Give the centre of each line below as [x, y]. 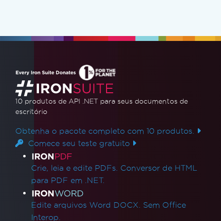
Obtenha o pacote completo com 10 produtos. [106, 131]
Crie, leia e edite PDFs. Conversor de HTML [114, 168]
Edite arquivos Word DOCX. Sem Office [109, 205]
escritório [31, 112]
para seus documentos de [144, 101]
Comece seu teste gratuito [78, 143]
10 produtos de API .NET [58, 101]
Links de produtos [71, 156]
